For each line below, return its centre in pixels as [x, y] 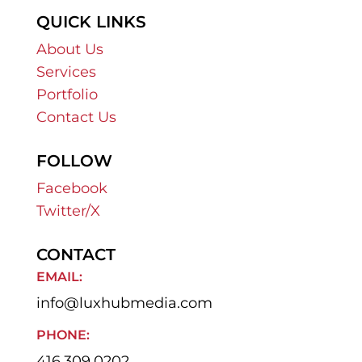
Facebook [72, 188]
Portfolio [67, 94]
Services [66, 72]
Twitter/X [68, 210]
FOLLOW [74, 160]
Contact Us [76, 117]
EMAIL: [59, 276]
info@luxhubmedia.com [124, 303]
